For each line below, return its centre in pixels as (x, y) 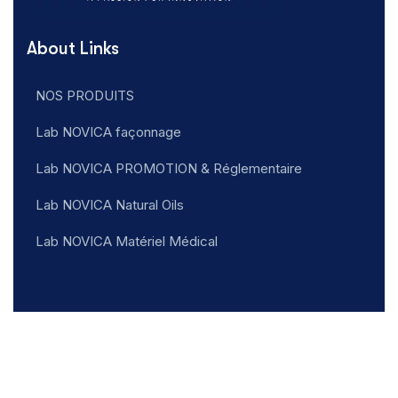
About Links (73, 48)
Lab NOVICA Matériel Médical (127, 241)
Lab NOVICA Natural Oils (110, 204)
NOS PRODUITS (85, 95)
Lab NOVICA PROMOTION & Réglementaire (169, 168)
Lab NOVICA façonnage (108, 131)
